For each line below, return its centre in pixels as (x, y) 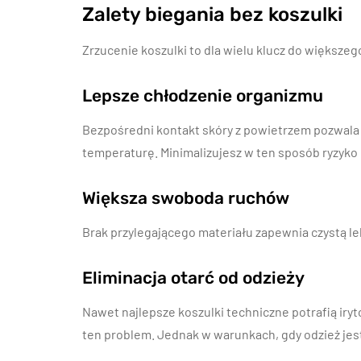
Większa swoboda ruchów (186, 198)
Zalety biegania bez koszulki (212, 15)
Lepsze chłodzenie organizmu (203, 95)
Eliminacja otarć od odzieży (193, 278)
